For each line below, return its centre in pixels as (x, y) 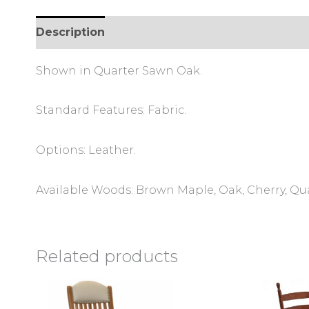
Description (70, 32)
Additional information (187, 32)
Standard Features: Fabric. (111, 110)
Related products (107, 256)
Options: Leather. (86, 150)
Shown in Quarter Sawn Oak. (119, 70)
